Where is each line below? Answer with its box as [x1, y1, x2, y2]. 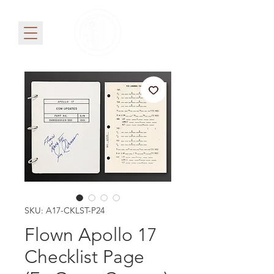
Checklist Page [24, 246, 144, 268]
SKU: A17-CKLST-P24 [24, 205, 105, 217]
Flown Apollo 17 [24, 224, 157, 246]
